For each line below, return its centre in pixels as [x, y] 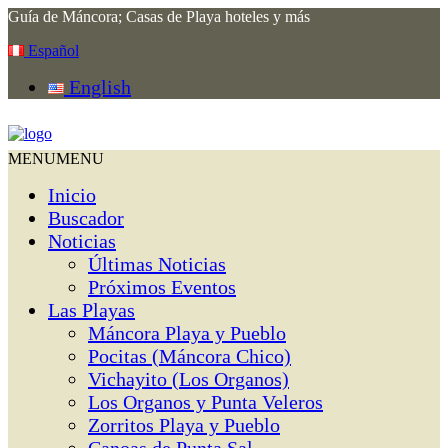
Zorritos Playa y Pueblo [184, 425]
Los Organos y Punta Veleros [205, 402]
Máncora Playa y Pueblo [187, 333]
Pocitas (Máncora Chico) [189, 356]
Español [51, 50]
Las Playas [91, 310]
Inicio [72, 195]
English [97, 87]
